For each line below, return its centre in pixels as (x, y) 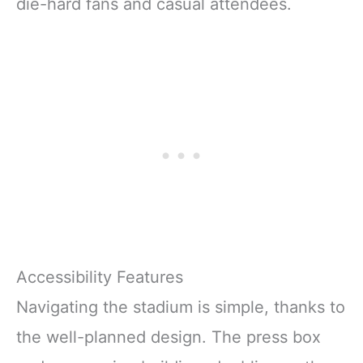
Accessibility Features (100, 277)
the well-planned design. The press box (169, 337)
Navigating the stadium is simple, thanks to (181, 307)
